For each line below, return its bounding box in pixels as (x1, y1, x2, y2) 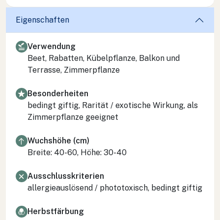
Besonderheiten (27, 88, 88, 98)
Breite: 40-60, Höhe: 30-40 (27, 147, 127, 157)
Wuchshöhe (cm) (27, 136, 89, 145)
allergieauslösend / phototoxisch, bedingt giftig (27, 183, 202, 192)
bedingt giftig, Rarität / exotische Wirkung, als (27, 100, 198, 110)
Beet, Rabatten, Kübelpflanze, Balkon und (27, 53, 180, 63)
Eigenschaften (16, 15, 69, 25)
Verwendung (27, 41, 76, 51)
